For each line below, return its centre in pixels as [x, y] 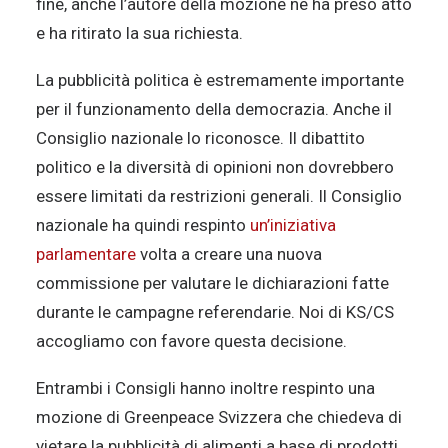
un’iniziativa [293, 225]
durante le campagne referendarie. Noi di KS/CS [215, 312]
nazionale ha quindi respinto [143, 225]
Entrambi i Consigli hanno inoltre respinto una [205, 388]
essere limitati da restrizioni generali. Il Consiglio [219, 196]
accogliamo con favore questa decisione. [191, 341]
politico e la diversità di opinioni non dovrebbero [215, 167]
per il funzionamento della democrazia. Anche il [214, 109]
